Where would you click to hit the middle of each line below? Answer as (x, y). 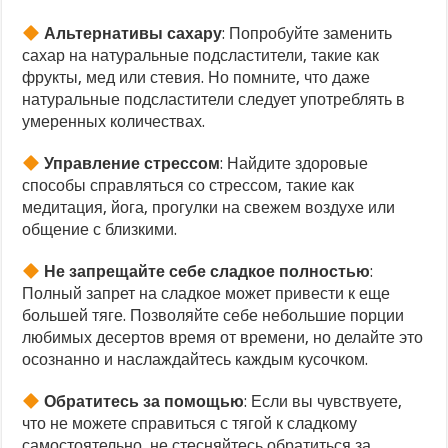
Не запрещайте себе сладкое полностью (205, 272)
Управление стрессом (130, 164)
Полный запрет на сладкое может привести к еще (206, 294)
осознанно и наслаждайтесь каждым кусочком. (195, 360)
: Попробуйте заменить (307, 34)
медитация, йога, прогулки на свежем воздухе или (209, 208)
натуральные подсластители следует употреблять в (214, 100)
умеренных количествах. (114, 122)
